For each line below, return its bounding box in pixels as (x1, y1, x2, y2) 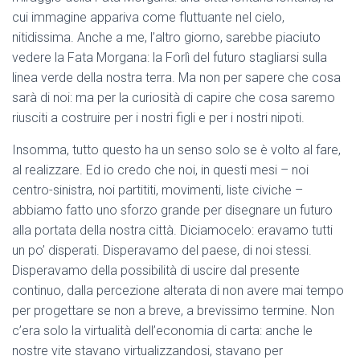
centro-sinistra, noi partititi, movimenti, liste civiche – (12, 182, 303, 198)
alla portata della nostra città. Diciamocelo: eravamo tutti (12, 223, 333, 239)
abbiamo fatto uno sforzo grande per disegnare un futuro (12, 202, 333, 219)
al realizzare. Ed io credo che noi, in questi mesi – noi (12, 162, 309, 178)
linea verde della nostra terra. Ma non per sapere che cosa (12, 70, 341, 86)
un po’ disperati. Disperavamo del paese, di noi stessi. (12, 243, 312, 259)
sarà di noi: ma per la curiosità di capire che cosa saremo (12, 90, 335, 106)
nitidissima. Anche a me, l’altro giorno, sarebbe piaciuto (12, 30, 321, 46)
